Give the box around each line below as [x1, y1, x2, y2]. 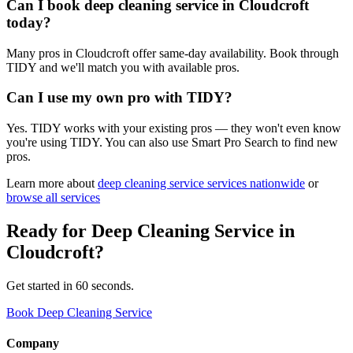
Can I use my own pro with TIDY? [6, 89, 232, 106]
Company [6, 336, 59, 351]
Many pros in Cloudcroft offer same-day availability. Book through [6, 46, 339, 60]
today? [6, 13, 51, 31]
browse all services [6, 191, 100, 205]
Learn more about [6, 176, 95, 191]
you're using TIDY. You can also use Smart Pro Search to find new [6, 136, 338, 150]
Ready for [6, 220, 91, 241]
